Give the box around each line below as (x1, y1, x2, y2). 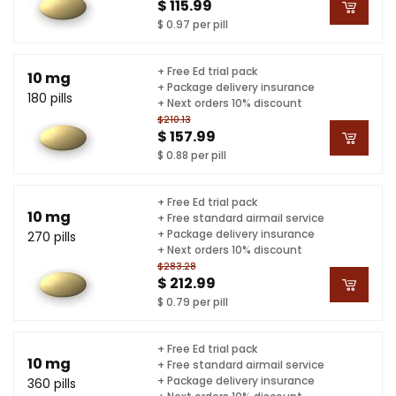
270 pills (27, 227, 76, 246)
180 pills (27, 88, 72, 107)
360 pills (27, 374, 76, 392)
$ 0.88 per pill (156, 147, 226, 163)
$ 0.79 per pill (156, 293, 228, 309)
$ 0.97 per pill (156, 16, 228, 32)
